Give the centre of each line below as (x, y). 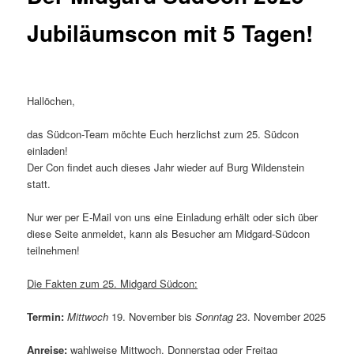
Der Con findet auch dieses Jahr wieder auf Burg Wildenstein (166, 167)
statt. (39, 183)
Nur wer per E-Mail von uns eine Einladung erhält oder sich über (173, 217)
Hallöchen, (51, 100)
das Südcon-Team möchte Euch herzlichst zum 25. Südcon (163, 134)
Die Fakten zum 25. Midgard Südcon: (113, 284)
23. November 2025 (280, 317)
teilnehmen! (54, 250)
